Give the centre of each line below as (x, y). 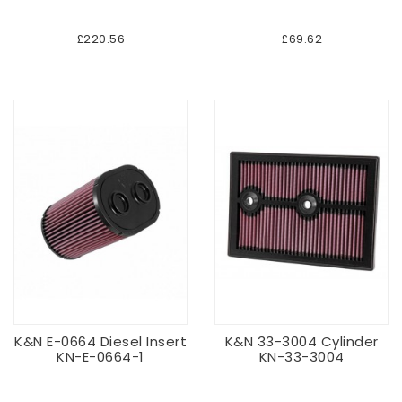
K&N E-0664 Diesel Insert (100, 342)
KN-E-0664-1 (100, 357)
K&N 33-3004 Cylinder (301, 342)
